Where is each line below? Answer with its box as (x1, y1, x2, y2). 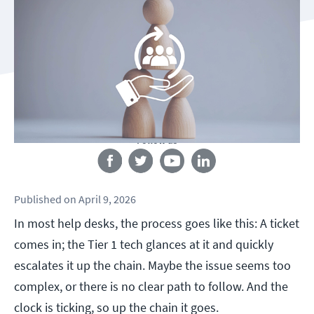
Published (14, 192, 62, 207)
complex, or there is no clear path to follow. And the (14, 278, 288, 295)
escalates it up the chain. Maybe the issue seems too (14, 257, 291, 274)
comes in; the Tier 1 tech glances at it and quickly (14, 236, 273, 253)
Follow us (137, 134, 177, 147)
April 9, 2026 (78, 192, 136, 207)
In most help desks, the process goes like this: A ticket (14, 215, 299, 232)
